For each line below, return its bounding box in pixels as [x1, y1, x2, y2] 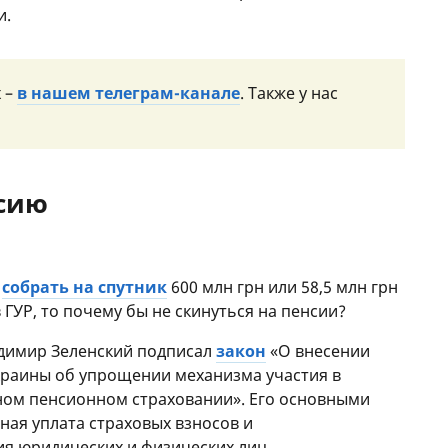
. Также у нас [240, 82, 339, 104]
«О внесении [266, 340, 371, 362]
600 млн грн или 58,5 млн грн [167, 276, 399, 298]
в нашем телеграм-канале [17, 82, 241, 104]
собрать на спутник [2, 276, 168, 298]
